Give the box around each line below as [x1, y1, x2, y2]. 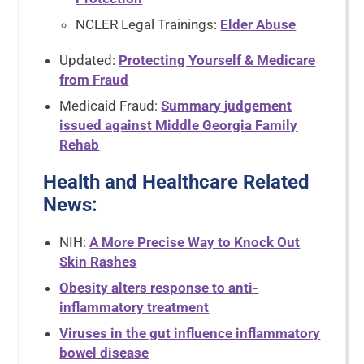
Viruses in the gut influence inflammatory [59, 325, 321, 341]
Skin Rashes [59, 253, 137, 270]
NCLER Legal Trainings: [76, 16, 221, 32]
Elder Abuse [220, 16, 297, 32]
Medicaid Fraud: [59, 97, 162, 114]
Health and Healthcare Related [43, 171, 310, 193]
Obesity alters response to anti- [59, 279, 259, 296]
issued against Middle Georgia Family [59, 117, 298, 133]
